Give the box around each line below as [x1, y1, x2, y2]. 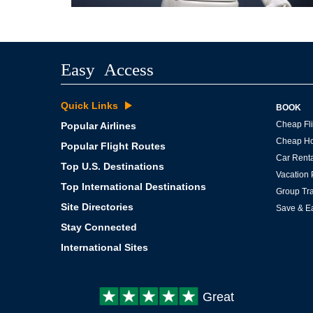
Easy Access [61, 59, 154, 78]
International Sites [61, 242, 148, 254]
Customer [174, 289, 217, 300]
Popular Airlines [61, 120, 136, 132]
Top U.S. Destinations [61, 161, 164, 173]
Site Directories [61, 201, 133, 213]
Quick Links [61, 100, 118, 112]
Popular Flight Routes [61, 140, 166, 152]
